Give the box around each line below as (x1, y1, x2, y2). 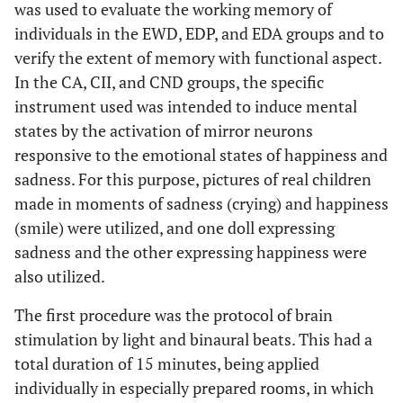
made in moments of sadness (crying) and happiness (14, 193, 389, 214)
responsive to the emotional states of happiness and (14, 144, 388, 166)
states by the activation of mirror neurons (14, 120, 313, 141)
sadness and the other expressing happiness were (14, 241, 367, 263)
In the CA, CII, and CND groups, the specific (14, 71, 324, 93)
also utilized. (14, 265, 105, 287)
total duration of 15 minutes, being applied (14, 353, 319, 374)
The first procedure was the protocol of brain (14, 304, 333, 326)
